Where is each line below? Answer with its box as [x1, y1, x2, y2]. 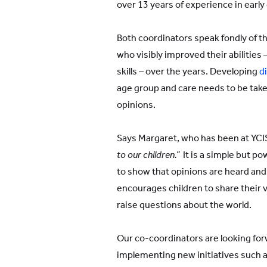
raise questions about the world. [117, 199, 252, 210]
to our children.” [117, 149, 179, 160]
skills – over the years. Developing [117, 66, 257, 77]
